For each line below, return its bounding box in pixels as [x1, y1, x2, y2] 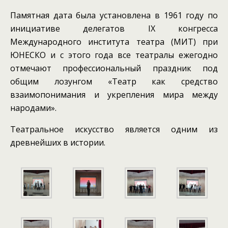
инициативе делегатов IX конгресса [10, 23, 218, 34]
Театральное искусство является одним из [10, 124, 218, 135]
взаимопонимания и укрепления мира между [10, 89, 218, 100]
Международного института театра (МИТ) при [10, 36, 218, 47]
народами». [10, 102, 56, 113]
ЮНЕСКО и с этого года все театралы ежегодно [10, 49, 218, 61]
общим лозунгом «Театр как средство [10, 76, 218, 87]
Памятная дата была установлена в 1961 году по [10, 10, 218, 21]
